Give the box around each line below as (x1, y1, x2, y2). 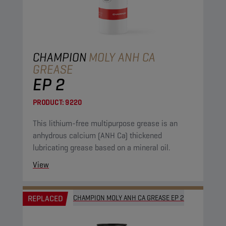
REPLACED (28, 193, 63, 204)
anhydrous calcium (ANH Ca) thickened (33, 130, 162, 141)
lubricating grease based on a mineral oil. (33, 142, 170, 153)
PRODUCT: (33, 98, 64, 107)
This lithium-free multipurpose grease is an (33, 118, 178, 129)
